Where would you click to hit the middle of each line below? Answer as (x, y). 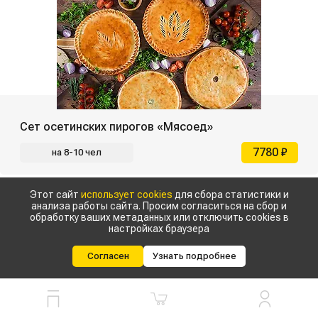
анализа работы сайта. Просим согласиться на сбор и (159, 206)
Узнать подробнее (194, 256)
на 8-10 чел (77, 152)
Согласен (108, 256)
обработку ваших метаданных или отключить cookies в (159, 217)
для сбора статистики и (230, 194)
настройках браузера (159, 229)
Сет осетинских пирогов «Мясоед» (116, 126)
